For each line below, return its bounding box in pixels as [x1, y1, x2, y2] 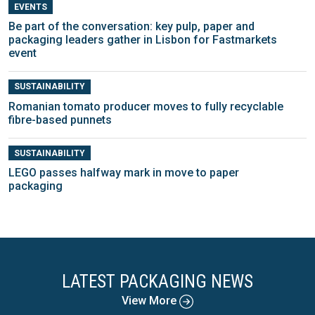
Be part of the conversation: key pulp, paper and [8, 20, 255, 34]
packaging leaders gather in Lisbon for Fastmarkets [8, 33, 277, 47]
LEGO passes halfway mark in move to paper [8, 165, 239, 179]
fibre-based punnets [8, 112, 112, 127]
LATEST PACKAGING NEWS [62, 271, 253, 292]
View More [122, 293, 179, 307]
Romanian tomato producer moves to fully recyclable [8, 99, 283, 113]
